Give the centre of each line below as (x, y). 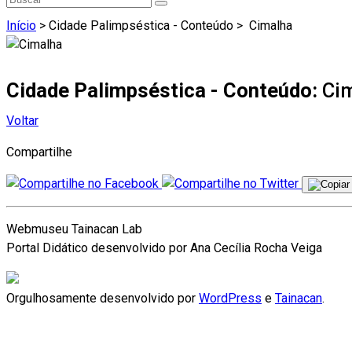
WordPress (230, 299)
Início (21, 25)
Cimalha (269, 25)
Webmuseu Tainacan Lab (74, 229)
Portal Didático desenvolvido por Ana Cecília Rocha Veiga (164, 248)
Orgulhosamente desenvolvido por (103, 299)
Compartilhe (39, 152)
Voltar (22, 121)
